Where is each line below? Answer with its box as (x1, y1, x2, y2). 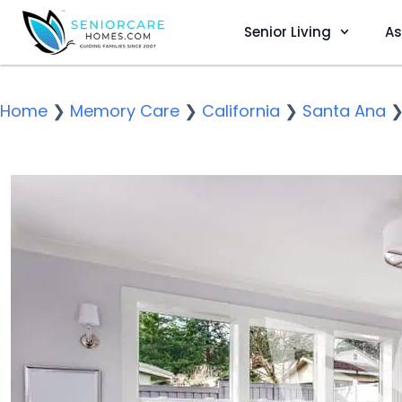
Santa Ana (302, 100, 386, 122)
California (202, 100, 280, 122)
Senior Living (243, 22, 331, 41)
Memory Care (70, 100, 179, 122)
